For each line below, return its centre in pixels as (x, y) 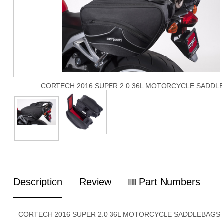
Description (38, 182)
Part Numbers (168, 182)
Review (95, 182)
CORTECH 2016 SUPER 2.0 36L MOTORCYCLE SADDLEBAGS (119, 214)
